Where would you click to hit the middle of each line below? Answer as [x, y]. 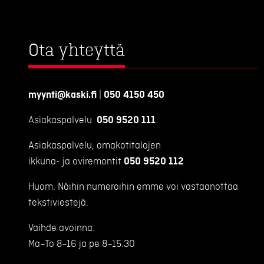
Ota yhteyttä [77, 50]
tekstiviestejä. [58, 202]
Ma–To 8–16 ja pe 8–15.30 [82, 244]
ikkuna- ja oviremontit [76, 161]
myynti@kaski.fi [62, 95]
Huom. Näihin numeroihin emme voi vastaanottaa [133, 187]
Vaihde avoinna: [62, 228]
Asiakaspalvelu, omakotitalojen [95, 145]
